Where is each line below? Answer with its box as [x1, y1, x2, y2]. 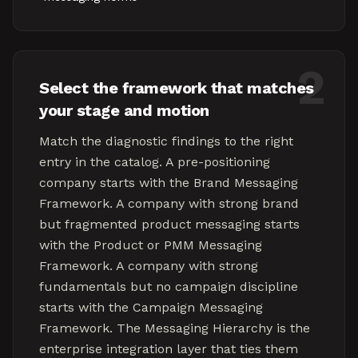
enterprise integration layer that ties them [39, 341, 298, 356]
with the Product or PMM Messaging [39, 237, 262, 253]
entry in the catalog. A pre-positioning [39, 154, 270, 169]
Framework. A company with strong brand [39, 196, 299, 211]
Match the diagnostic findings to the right [39, 133, 293, 149]
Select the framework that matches [39, 78, 314, 97]
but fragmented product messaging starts [39, 217, 300, 232]
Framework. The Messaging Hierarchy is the [39, 320, 310, 336]
